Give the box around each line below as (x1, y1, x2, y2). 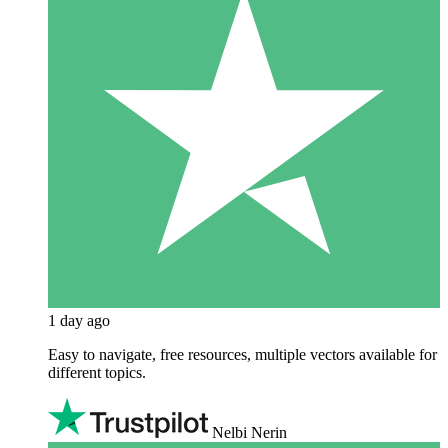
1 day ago (48, 311, 110, 329)
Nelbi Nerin (212, 423, 287, 441)
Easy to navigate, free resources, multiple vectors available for (48, 345, 437, 363)
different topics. (48, 363, 146, 381)
